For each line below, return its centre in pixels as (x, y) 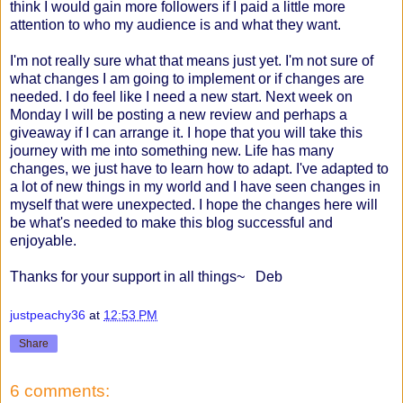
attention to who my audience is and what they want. (177, 24)
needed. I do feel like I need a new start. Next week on (181, 96)
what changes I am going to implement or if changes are (187, 78)
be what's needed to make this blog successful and (171, 222)
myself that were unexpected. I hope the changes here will (194, 204)
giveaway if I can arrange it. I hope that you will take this (186, 132)
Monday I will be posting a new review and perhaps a (179, 114)
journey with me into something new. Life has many (172, 150)
